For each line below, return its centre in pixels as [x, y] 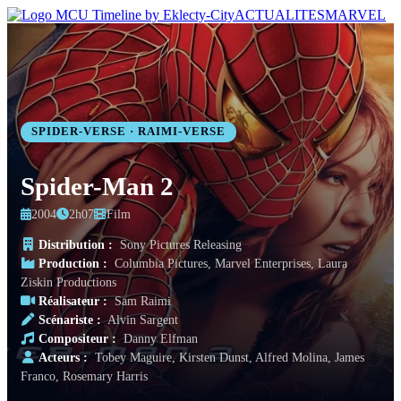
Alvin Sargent [141, 319]
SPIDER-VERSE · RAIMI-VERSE [128, 132]
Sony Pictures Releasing [179, 244]
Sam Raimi [141, 300]
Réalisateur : [73, 300]
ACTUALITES [280, 15]
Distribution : [76, 244]
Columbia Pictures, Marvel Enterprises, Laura [229, 263]
